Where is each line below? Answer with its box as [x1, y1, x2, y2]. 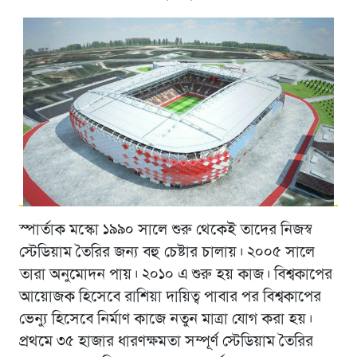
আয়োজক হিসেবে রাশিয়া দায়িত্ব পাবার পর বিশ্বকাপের [18, 288, 321, 305]
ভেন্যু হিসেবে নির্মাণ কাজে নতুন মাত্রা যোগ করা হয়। [18, 311, 312, 328]
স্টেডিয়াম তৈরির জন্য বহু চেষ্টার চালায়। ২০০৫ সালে [18, 244, 315, 261]
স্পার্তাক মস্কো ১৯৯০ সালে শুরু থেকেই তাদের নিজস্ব [18, 222, 312, 238]
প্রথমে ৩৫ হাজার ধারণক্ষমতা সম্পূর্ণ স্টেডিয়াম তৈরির [18, 333, 313, 350]
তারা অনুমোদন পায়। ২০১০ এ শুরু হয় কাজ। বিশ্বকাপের [18, 266, 332, 283]
